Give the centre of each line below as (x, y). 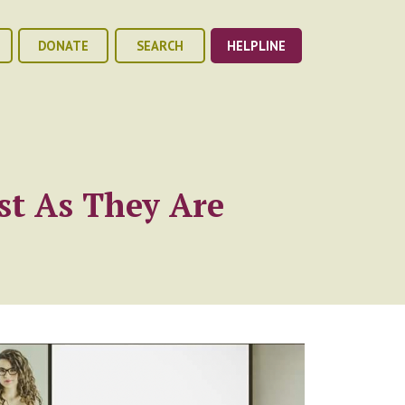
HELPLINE (256, 46)
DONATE (64, 46)
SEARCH (160, 46)
